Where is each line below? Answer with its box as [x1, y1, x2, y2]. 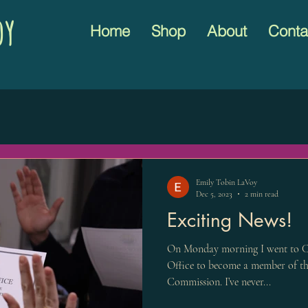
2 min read [245, 188, 278, 199]
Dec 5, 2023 [196, 188, 232, 199]
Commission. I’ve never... [167, 275, 271, 289]
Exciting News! [167, 208, 292, 233]
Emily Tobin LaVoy [196, 177, 257, 188]
